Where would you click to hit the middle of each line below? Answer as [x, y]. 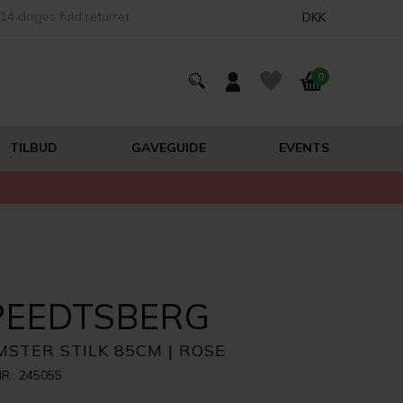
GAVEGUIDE [168, 148]
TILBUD [34, 148]
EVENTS [304, 148]
